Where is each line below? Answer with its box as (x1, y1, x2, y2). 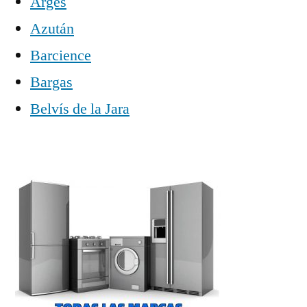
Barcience (30, 45, 91, 65)
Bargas (30, 72, 73, 92)
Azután (30, 19, 74, 38)
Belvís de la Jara (30, 99, 130, 119)
